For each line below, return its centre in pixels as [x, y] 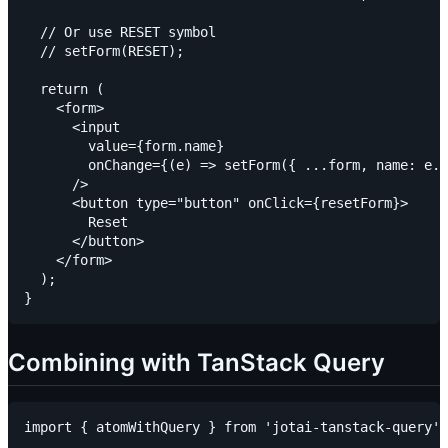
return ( [64, 88]
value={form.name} [124, 145]
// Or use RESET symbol [120, 31]
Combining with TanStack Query [196, 362]
